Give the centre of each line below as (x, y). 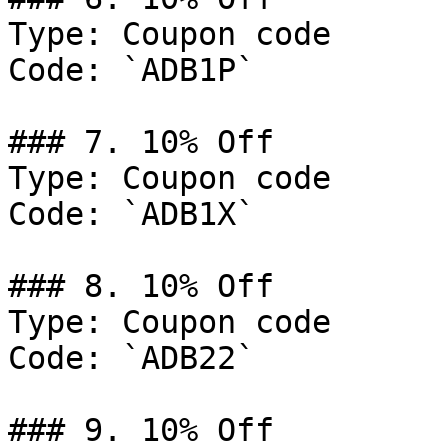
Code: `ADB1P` (131, 70)
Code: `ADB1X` (131, 214)
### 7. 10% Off (141, 142)
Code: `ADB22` (131, 358)
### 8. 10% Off (141, 286)
